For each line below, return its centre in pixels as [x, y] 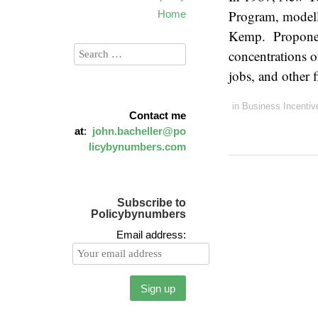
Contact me [158, 115]
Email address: [151, 235]
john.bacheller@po [139, 131]
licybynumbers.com [137, 147]
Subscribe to [152, 203]
